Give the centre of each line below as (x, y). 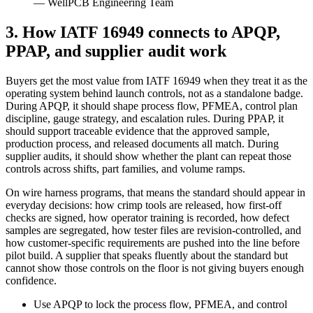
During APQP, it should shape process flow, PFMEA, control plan (152, 106)
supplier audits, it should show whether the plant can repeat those (148, 156)
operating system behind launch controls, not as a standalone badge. (154, 94)
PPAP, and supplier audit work (116, 51)
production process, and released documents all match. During (142, 144)
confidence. (31, 281)
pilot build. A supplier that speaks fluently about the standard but (147, 256)
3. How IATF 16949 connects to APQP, (143, 32)
